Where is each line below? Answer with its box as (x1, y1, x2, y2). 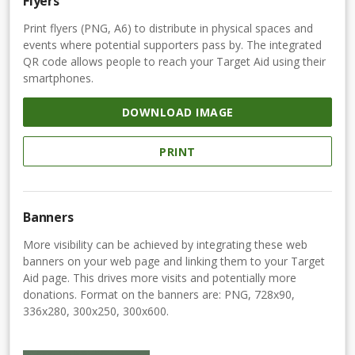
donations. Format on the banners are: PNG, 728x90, (23, 287, 295, 303)
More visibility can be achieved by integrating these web (23, 237, 307, 253)
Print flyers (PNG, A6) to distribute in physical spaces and (23, 20, 313, 36)
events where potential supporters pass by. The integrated (23, 36, 322, 52)
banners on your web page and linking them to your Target (23, 254, 325, 269)
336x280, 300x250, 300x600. (23, 303, 169, 319)
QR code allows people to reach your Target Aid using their (23, 53, 326, 69)
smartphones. (23, 70, 94, 86)
